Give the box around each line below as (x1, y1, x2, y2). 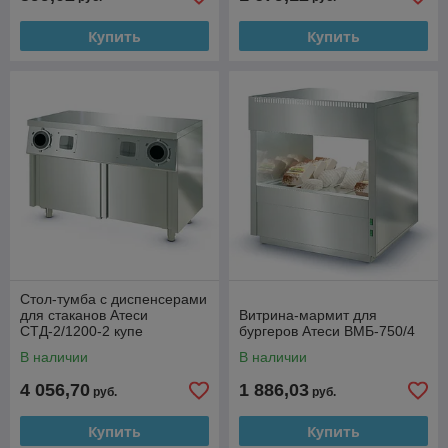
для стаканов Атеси (20, 307, 148, 323)
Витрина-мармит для (239, 307, 377, 323)
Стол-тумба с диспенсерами (20, 291, 207, 307)
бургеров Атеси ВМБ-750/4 (239, 323, 415, 339)
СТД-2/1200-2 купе (20, 323, 143, 339)
